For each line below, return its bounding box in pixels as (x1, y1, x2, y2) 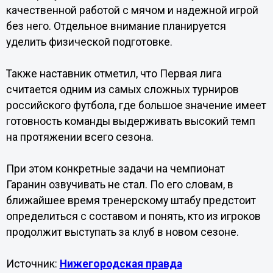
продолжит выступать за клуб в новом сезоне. (5, 226, 239, 238)
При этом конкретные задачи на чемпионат (5, 163, 225, 175)
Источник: (5, 258, 60, 270)
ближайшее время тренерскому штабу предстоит (5, 194, 256, 207)
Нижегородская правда (59, 258, 182, 270)
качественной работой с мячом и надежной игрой (5, 4, 258, 16)
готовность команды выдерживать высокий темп (5, 115, 255, 127)
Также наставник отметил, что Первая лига (5, 68, 222, 80)
